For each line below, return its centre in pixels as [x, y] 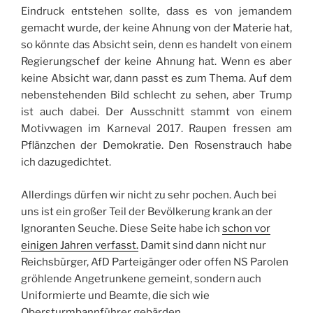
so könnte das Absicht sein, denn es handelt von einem [156, 45]
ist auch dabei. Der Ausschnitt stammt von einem [156, 112]
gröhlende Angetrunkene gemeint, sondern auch [141, 278]
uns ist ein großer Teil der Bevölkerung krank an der [147, 211]
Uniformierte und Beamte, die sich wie [115, 295]
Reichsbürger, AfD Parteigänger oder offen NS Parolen [155, 262]
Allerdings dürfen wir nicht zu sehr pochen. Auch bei [149, 195]
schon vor [246, 228]
